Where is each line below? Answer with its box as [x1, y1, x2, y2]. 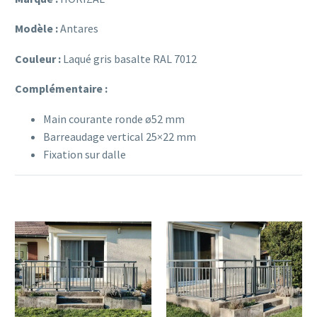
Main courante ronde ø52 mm [43, 112, 185, 127]
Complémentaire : [15, 81, 108, 96]
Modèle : [15, 21, 60, 36]
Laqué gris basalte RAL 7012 [61, 51, 197, 66]
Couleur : [15, 51, 61, 66]
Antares [60, 21, 98, 36]
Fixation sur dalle [43, 147, 126, 162]
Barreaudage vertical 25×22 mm [43, 129, 196, 144]
